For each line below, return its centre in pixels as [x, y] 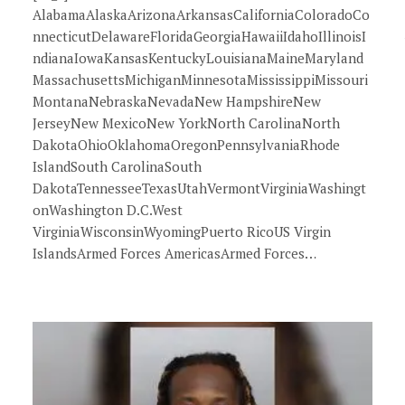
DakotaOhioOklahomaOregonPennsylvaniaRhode [186, 145]
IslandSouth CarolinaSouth [117, 166]
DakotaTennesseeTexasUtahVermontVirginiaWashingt [199, 188]
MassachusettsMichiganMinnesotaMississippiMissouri [200, 80]
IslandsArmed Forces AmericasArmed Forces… [174, 253]
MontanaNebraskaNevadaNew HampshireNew [177, 101]
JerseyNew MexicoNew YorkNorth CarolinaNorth [186, 123]
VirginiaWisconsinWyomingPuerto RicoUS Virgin [182, 231]
